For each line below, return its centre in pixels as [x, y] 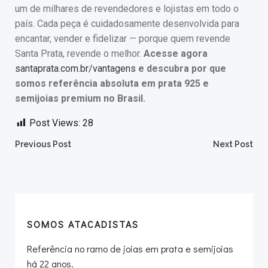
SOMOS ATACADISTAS [83, 224]
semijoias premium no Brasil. [80, 98]
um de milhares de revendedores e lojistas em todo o [127, 8]
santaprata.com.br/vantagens [75, 68]
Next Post [233, 144]
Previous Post [43, 144]
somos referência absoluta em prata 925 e [112, 83]
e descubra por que [181, 68]
